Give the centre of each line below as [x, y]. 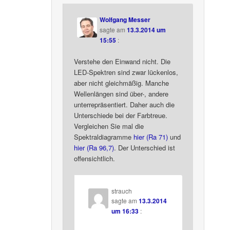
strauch [121, 190]
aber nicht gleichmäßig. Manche [122, 83]
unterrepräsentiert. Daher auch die [124, 105]
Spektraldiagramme [104, 137]
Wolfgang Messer [125, 20]
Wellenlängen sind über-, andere [121, 94]
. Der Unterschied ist [145, 148]
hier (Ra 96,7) [94, 148]
